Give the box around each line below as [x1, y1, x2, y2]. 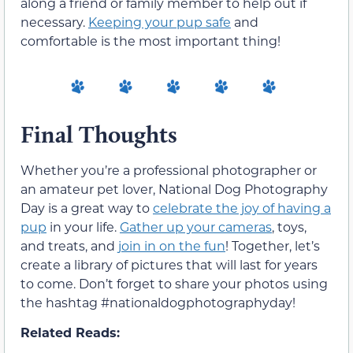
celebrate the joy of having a [153, 199, 331, 216]
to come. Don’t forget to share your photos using [20, 274, 328, 292]
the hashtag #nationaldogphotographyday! [20, 293, 295, 310]
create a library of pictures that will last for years [20, 255, 318, 273]
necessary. [20, 13, 88, 30]
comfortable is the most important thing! [20, 32, 281, 49]
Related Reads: [20, 324, 120, 341]
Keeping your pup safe [88, 13, 231, 30]
